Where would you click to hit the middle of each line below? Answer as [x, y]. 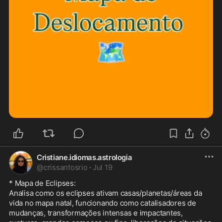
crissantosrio [65, 167]
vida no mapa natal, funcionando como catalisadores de [103, 203]
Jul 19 [102, 167]
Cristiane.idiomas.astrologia [84, 158]
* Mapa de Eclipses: [43, 183]
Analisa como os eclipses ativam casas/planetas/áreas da [106, 193]
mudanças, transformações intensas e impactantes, [96, 213]
